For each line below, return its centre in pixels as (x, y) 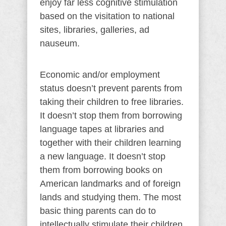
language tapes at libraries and (102, 129)
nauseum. (60, 43)
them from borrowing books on (101, 170)
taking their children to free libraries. (112, 102)
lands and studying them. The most (110, 197)
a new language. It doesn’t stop (103, 156)
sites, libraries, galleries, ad (95, 30)
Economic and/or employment (100, 75)
